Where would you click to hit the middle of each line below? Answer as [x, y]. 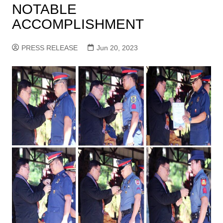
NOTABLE [44, 9]
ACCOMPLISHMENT [78, 24]
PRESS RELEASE [49, 48]
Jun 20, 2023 [117, 48]
